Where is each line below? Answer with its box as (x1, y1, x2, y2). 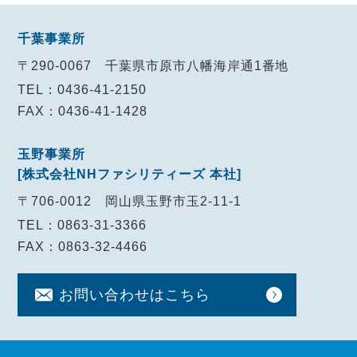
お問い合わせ (59, 287, 151, 304)
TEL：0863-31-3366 (18, 218, 147, 233)
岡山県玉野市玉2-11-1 (105, 194, 241, 209)
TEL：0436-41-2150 (18, 83, 147, 97)
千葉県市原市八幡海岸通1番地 (105, 59, 289, 73)
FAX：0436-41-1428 (18, 104, 147, 119)
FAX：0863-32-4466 (18, 240, 147, 254)
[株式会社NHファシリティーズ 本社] (18, 167, 241, 182)
